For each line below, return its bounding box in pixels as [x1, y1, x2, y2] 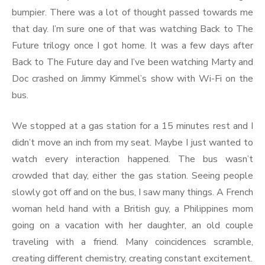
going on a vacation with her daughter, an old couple [12, 218, 253, 232]
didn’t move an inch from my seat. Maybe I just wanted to [12, 135, 253, 149]
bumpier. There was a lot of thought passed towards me [12, 5, 253, 19]
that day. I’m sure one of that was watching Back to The [12, 22, 253, 35]
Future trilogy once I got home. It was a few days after [12, 38, 253, 52]
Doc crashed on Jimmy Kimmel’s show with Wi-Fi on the [12, 72, 253, 85]
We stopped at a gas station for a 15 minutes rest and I [12, 119, 253, 132]
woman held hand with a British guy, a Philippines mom [12, 202, 253, 215]
